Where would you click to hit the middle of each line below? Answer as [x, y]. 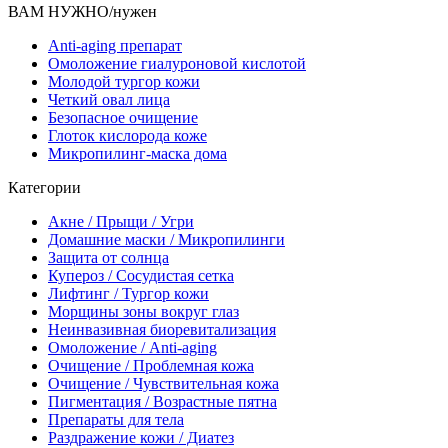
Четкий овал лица [109, 99]
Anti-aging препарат [115, 45]
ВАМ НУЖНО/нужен [82, 11]
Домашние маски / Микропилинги [166, 239]
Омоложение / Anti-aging [132, 347]
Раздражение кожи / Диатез [141, 437]
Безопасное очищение [123, 117]
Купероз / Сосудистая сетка [141, 275]
